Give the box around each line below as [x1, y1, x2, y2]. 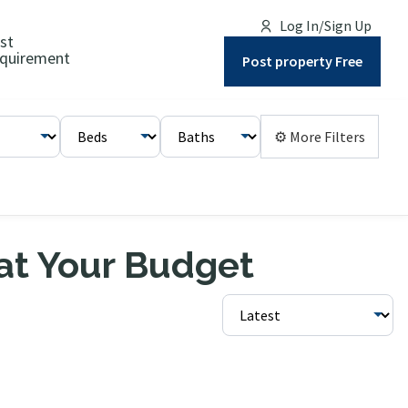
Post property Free [242, 51, 362, 70]
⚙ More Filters [324, 127, 365, 146]
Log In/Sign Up [280, 15, 372, 35]
